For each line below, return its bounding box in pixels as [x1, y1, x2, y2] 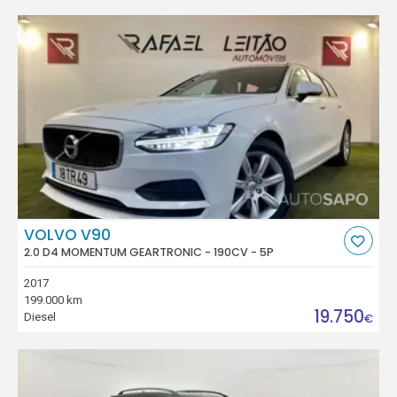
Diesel [24, 309, 57, 323]
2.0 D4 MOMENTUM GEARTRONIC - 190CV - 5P [24, 245, 275, 261]
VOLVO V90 [24, 223, 112, 245]
